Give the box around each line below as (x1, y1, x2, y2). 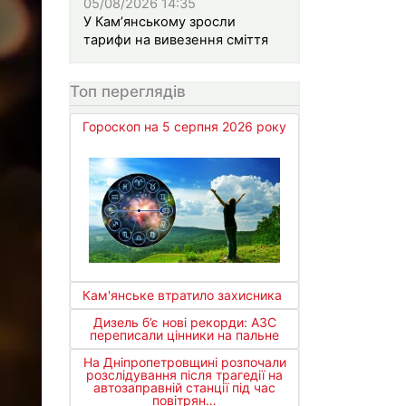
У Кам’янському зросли (83, 13, 236, 30)
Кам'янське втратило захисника (82, 286, 282, 303)
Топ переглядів (70, 81, 186, 101)
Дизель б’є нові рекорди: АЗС (92, 314, 276, 330)
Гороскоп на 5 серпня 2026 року (82, 119, 286, 135)
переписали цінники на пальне (90, 326, 279, 343)
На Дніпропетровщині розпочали (82, 353, 286, 370)
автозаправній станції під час (93, 379, 275, 395)
